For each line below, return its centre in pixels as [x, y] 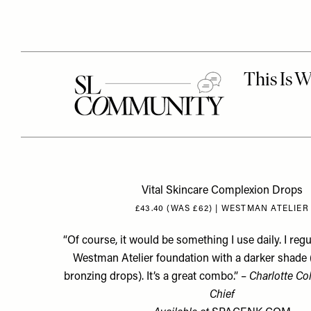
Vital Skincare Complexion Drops [222, 191]
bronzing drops [101, 277]
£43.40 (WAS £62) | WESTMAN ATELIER [222, 209]
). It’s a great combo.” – [194, 277]
